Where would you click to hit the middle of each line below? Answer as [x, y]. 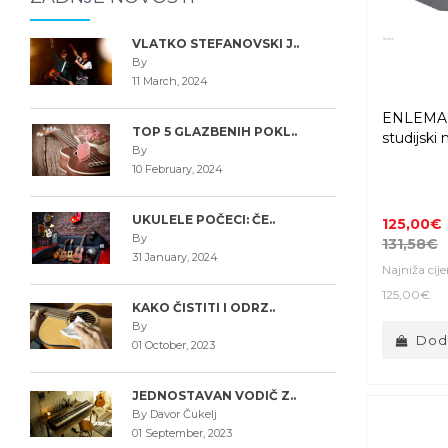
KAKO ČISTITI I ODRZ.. [203, 307]
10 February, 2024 [177, 169]
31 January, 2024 [174, 257]
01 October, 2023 [173, 345]
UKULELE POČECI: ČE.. [203, 219]
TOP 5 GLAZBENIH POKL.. [214, 131]
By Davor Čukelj [174, 414]
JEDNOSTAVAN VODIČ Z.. [213, 395]
